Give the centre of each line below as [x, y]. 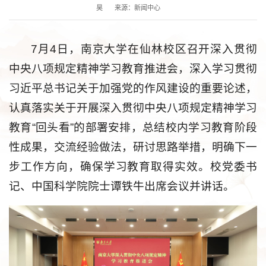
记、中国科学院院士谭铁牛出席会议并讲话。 [122, 186]
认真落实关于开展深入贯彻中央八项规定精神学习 [133, 108]
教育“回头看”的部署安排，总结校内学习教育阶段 [133, 128]
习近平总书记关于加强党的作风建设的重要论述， [133, 88]
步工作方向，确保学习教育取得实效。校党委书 [133, 167]
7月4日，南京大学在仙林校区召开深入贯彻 [144, 49]
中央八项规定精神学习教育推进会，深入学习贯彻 [133, 69]
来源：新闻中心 [137, 8]
